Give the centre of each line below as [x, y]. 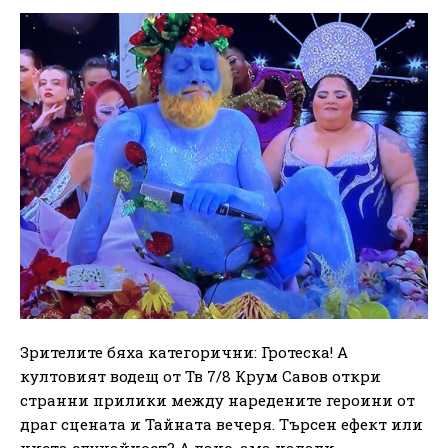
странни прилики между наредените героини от [217, 399]
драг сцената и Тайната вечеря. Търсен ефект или [221, 423]
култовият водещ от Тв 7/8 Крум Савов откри [200, 375]
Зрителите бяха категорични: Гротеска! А [184, 351]
